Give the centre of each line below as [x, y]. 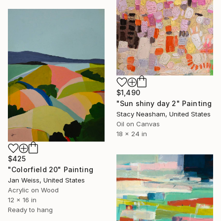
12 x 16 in [22, 200]
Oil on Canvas [138, 124]
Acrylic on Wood [33, 190]
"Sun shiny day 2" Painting [164, 104]
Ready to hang [30, 210]
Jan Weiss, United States [46, 180]
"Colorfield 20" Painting [51, 170]
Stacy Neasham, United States [164, 114]
